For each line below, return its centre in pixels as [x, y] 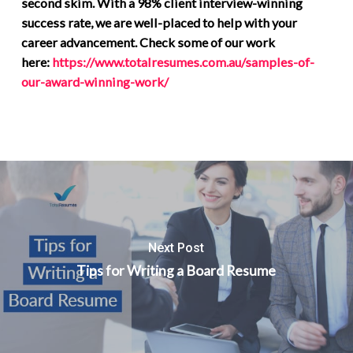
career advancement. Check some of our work [148, 43]
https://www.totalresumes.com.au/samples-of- [183, 62]
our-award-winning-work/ [95, 82]
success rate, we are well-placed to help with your [159, 23]
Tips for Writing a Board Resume [176, 270]
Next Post [176, 247]
